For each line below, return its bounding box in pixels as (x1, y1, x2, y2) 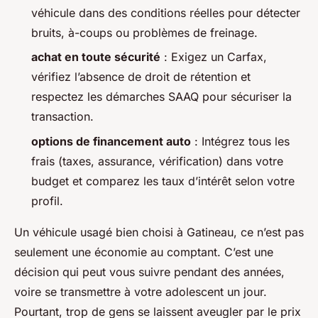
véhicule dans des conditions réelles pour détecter (31, 6, 300, 21)
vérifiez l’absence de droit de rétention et (31, 70, 251, 84)
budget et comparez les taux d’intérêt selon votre (31, 173, 295, 188)
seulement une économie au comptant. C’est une (14, 244, 273, 259)
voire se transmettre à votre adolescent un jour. (14, 284, 267, 299)
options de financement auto (31, 133, 191, 148)
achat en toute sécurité (31, 50, 160, 65)
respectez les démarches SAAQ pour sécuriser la (31, 89, 292, 104)
